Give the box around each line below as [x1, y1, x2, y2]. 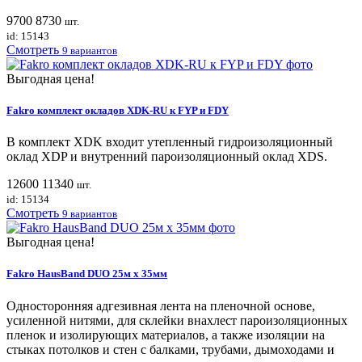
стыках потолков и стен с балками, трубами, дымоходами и [6, 342, 335, 356]
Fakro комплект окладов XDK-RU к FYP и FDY [6, 104, 229, 117]
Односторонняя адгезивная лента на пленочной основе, [6, 298, 315, 313]
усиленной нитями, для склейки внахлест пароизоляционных [6, 313, 347, 327]
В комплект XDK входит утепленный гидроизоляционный [6, 135, 333, 149]
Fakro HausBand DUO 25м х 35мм [6, 267, 167, 280]
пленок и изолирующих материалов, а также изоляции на [6, 327, 325, 342]
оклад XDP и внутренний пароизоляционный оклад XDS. [6, 149, 327, 164]
